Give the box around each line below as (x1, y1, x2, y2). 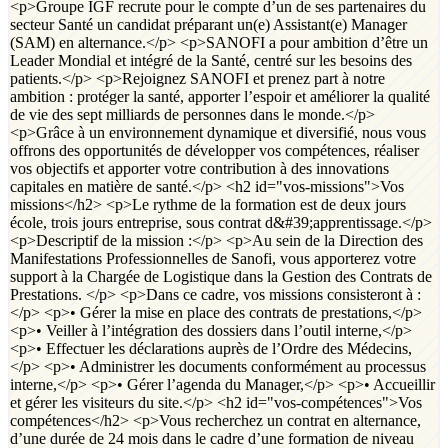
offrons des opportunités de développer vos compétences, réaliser (10, 141, 419, 159)
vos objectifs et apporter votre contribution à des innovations (10, 159, 389, 177)
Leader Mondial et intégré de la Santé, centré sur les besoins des (10, 51, 412, 69)
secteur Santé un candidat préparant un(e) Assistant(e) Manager (10, 15, 407, 33)
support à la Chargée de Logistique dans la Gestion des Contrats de (10, 267, 432, 285)
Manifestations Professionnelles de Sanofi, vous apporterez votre (10, 249, 416, 267)
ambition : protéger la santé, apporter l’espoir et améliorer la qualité (10, 87, 430, 105)
